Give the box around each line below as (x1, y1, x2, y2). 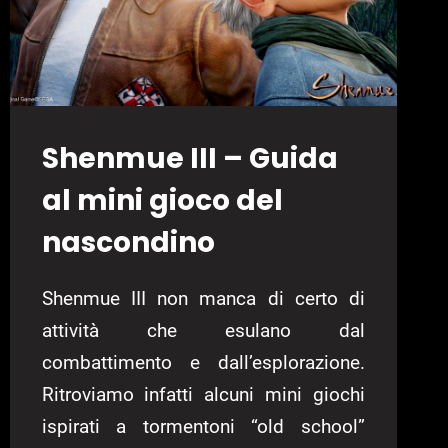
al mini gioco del (41, 181, 283, 221)
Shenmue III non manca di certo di (41, 287, 365, 311)
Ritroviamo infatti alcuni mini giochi (41, 383, 365, 407)
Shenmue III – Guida (41, 139, 338, 179)
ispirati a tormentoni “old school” (41, 415, 365, 439)
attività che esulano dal (41, 319, 365, 343)
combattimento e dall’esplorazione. (41, 351, 365, 375)
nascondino (41, 223, 215, 263)
